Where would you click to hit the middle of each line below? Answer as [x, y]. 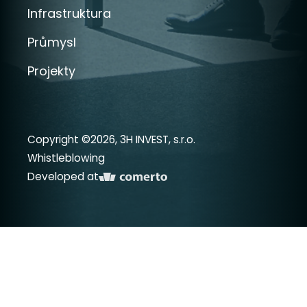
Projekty [51, 71]
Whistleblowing [66, 158]
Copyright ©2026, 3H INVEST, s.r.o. [111, 140]
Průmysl [52, 42]
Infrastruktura [69, 14]
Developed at [63, 177]
